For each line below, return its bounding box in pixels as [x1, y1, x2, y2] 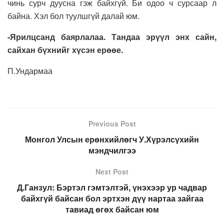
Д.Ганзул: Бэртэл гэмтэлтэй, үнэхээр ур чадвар [17, 181, 207, 193]
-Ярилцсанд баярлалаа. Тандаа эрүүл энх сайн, [7, 31, 216, 43]
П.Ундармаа [7, 65, 52, 77]
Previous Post [88, 118, 136, 129]
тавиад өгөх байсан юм [65, 203, 159, 215]
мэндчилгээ [88, 144, 136, 156]
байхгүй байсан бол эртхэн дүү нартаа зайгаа [20, 192, 203, 204]
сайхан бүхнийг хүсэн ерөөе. [7, 44, 123, 56]
